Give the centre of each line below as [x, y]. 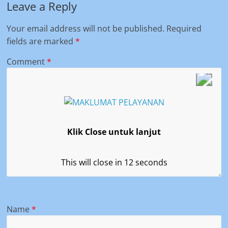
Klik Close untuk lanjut [114, 132]
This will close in [92, 162]
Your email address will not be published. [86, 29]
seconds [150, 162]
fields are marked [41, 41]
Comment [27, 62]
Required [184, 29]
